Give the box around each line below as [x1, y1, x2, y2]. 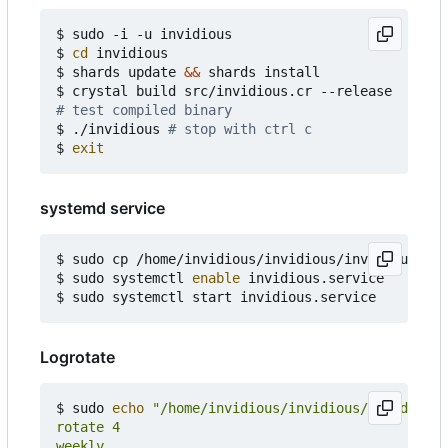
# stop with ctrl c [168, 120, 312, 137]
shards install [200, 63, 320, 80]
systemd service [40, 197, 165, 218]
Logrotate [40, 346, 115, 367]
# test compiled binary [56, 101, 232, 118]
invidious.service [240, 269, 384, 286]
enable [192, 269, 240, 286]
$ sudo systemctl [56, 269, 192, 286]
